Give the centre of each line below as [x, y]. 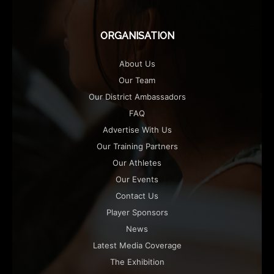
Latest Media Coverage [137, 245]
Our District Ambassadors [137, 96]
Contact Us [137, 195]
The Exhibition [137, 261]
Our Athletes [137, 162]
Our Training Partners [137, 146]
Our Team [137, 80]
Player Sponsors [137, 212]
